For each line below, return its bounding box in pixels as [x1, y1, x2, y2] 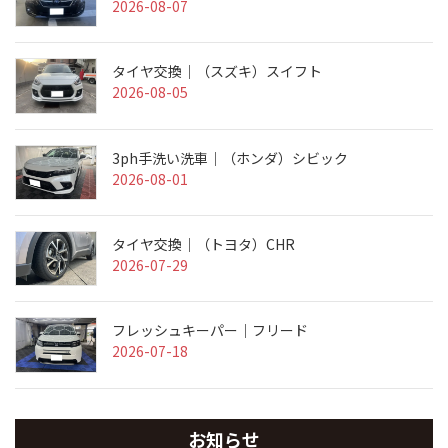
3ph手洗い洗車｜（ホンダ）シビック [112, 147, 348, 168]
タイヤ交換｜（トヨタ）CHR [112, 233, 295, 254]
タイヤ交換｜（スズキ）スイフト [112, 61, 322, 82]
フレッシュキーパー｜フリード [112, 320, 308, 341]
